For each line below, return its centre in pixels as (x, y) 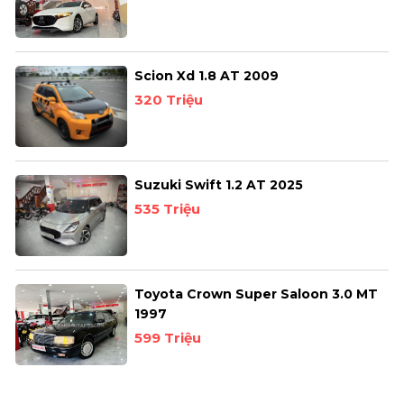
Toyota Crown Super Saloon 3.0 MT (257, 294)
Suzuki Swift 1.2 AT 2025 (219, 185)
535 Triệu (168, 209)
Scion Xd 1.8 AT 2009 (207, 76)
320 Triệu (169, 100)
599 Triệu (168, 338)
